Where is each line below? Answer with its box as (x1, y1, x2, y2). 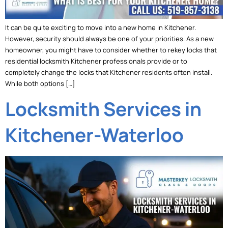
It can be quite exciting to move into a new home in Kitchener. (5, 22, 196, 32)
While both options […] (5, 78, 75, 88)
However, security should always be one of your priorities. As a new (5, 34, 214, 43)
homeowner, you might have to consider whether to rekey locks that (5, 45, 217, 54)
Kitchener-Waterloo (5, 122, 184, 148)
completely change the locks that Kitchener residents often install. (5, 67, 212, 77)
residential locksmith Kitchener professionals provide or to (5, 56, 187, 66)
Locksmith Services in (5, 96, 202, 122)
